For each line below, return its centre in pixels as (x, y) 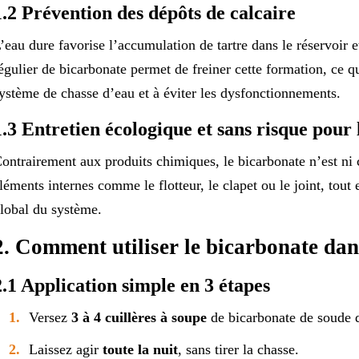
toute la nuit (140, 349)
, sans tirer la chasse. (238, 349)
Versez (50, 317)
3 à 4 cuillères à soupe (139, 317)
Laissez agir (65, 349)
